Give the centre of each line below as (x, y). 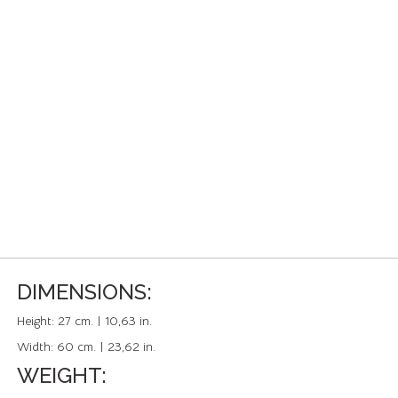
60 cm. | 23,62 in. (106, 346)
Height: (37, 321)
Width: (37, 346)
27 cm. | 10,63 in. (105, 321)
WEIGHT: (62, 375)
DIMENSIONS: (84, 292)
